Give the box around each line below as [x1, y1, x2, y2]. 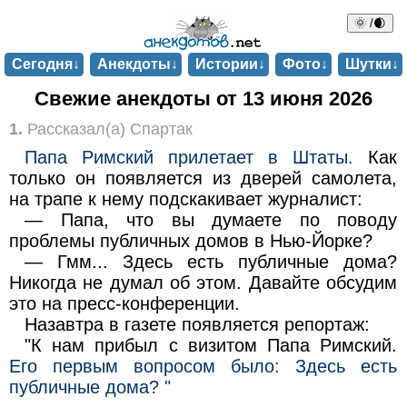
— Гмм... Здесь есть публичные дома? [25, 251, 398, 272]
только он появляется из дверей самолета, [8, 167, 398, 188]
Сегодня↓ [11, 56, 80, 72]
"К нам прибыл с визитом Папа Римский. [25, 334, 398, 355]
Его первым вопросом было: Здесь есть [8, 355, 398, 376]
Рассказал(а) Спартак [22, 119, 193, 138]
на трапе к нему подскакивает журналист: [8, 188, 362, 209]
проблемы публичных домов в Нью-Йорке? [8, 230, 372, 251]
